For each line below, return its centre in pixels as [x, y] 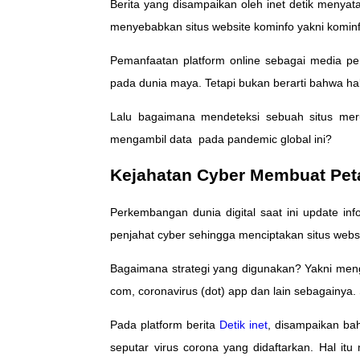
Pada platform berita [165, 324]
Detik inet [243, 324]
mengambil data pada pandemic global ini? [221, 139]
